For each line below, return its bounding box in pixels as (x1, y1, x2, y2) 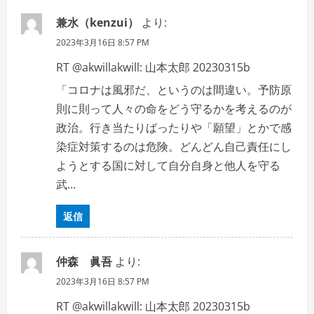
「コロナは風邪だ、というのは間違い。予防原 (56, 82, 292, 97)
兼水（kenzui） (56, 15, 139, 30)
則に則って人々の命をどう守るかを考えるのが (56, 101, 292, 116)
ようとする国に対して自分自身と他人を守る (56, 158, 280, 173)
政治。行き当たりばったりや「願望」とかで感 (56, 120, 292, 135)
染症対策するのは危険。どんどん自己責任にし (56, 139, 292, 154)
